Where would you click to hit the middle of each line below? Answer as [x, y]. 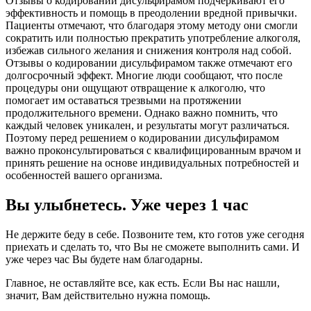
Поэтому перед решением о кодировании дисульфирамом [142, 138]
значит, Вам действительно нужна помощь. [108, 295]
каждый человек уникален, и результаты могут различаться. [148, 126]
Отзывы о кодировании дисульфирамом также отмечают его [149, 63]
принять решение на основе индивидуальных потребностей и [152, 163]
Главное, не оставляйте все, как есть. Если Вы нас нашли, [143, 283]
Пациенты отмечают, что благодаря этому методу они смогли [152, 26]
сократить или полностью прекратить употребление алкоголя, [153, 38]
